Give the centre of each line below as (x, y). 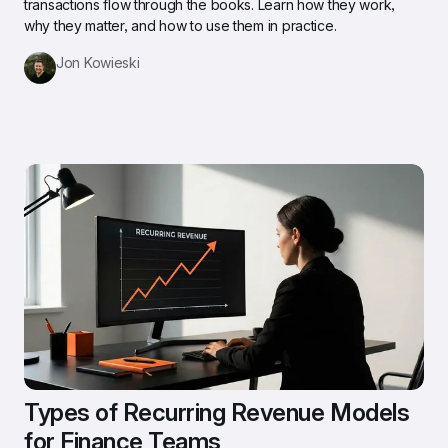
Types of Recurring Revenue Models (217, 412)
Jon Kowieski (98, 62)
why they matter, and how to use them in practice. (180, 25)
